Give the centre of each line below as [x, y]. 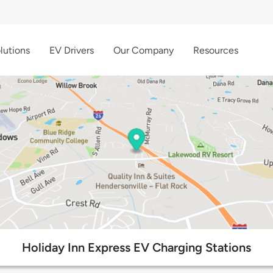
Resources [216, 50]
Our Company [144, 50]
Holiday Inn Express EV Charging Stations [136, 248]
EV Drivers [72, 50]
